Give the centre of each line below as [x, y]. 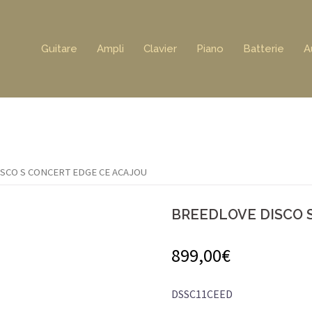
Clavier [160, 48]
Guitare [59, 48]
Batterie [264, 48]
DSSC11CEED [202, 294]
